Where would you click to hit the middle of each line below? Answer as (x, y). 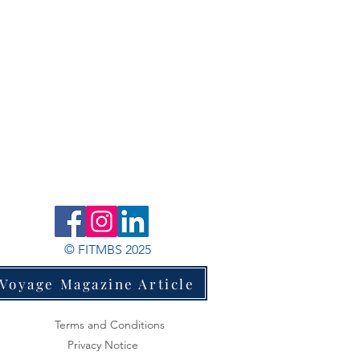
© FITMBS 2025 (108, 250)
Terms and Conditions (110, 325)
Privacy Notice (102, 345)
